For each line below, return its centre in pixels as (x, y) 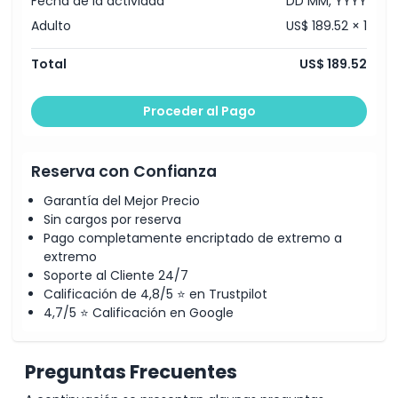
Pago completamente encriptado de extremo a (193, 238)
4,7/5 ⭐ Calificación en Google (139, 312)
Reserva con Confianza (124, 171)
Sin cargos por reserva (112, 219)
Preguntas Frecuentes (131, 371)
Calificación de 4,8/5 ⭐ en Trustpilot (155, 294)
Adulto (51, 26)
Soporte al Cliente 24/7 (116, 275)
